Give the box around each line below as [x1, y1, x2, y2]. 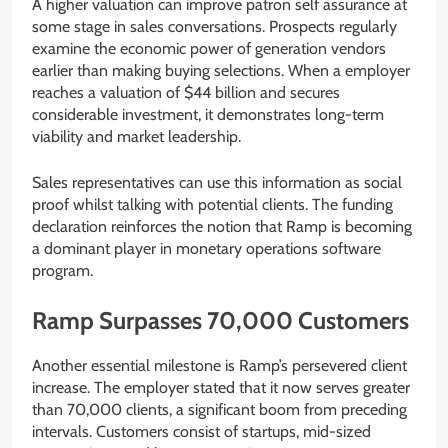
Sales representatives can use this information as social [32, 173, 402, 193]
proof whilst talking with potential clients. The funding [32, 195, 393, 215]
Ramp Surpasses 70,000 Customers [32, 306, 409, 336]
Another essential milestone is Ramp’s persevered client [32, 355, 407, 375]
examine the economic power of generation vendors [32, 39, 386, 59]
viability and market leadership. [32, 127, 241, 147]
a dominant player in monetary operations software [32, 239, 381, 259]
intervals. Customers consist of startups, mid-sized [32, 421, 371, 441]
